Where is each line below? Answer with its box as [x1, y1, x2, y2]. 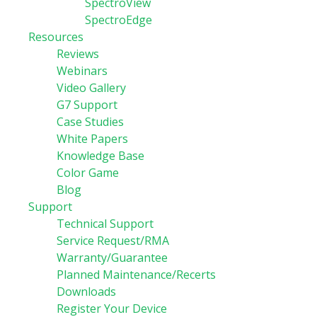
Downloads [57, 284, 116, 299]
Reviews [57, 46, 99, 62]
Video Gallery [57, 80, 126, 96]
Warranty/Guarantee [57, 250, 168, 265]
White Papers [57, 131, 128, 146]
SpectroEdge [85, 12, 152, 28]
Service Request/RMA [57, 233, 169, 248]
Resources [28, 29, 83, 45]
